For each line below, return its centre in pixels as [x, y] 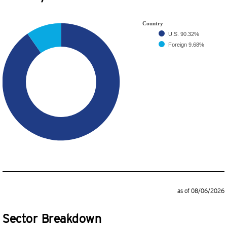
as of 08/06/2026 [201, 191]
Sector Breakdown [52, 219]
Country [153, 23]
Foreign [178, 45]
